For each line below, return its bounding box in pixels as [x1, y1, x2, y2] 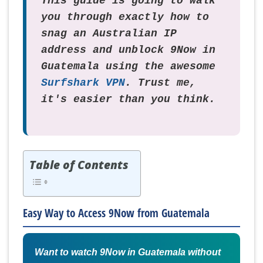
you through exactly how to [41, 11, 209, 23]
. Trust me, [125, 76, 196, 89]
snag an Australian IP [41, 27, 177, 39]
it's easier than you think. [41, 93, 215, 105]
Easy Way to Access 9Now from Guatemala [23, 205, 210, 221]
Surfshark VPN [41, 76, 125, 89]
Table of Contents [29, 157, 129, 173]
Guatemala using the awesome [41, 60, 215, 72]
